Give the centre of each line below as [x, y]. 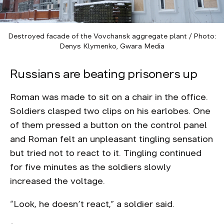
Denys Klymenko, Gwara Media [112, 46]
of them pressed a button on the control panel [108, 125]
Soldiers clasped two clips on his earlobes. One [110, 111]
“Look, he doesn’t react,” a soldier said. [92, 204]
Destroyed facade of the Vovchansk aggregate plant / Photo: [112, 36]
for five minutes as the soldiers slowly [90, 167]
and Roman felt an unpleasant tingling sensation [111, 139]
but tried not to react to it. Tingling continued [106, 153]
